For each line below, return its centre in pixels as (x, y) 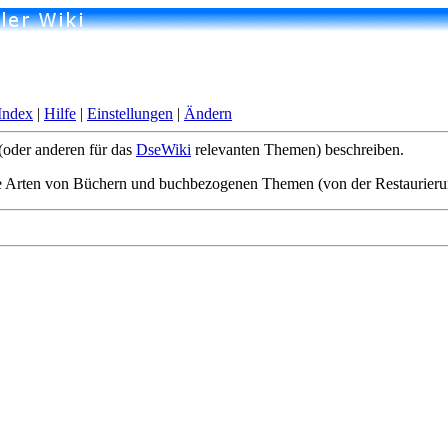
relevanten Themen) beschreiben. (297, 149)
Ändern (208, 113)
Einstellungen (130, 113)
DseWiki (163, 149)
